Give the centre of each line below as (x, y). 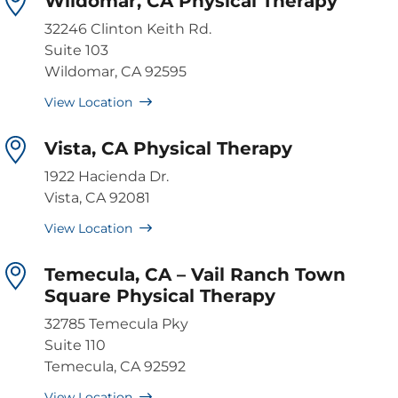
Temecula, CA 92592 (115, 367)
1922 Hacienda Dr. (107, 177)
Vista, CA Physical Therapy (168, 149)
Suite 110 (75, 346)
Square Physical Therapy (160, 296)
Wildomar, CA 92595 (115, 72)
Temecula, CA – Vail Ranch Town (195, 275)
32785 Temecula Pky (116, 324)
